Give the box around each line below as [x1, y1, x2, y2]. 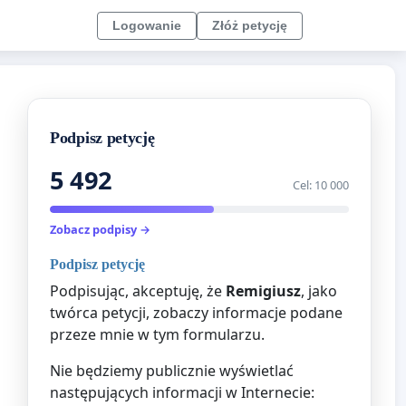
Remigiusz [226, 280, 301, 301]
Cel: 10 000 [293, 177, 349, 194]
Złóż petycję [212, 17, 287, 33]
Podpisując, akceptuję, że [50, 280, 226, 301]
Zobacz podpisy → [50, 221, 150, 238]
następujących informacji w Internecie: [50, 382, 314, 402]
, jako [301, 280, 337, 301]
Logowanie [112, 17, 181, 33]
